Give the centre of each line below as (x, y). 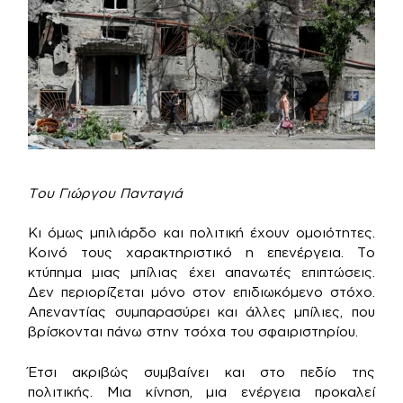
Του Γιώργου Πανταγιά (106, 193)
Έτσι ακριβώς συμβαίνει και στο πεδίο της (201, 372)
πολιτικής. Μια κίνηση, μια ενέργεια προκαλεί (201, 391)
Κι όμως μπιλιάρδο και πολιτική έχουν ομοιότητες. (201, 233)
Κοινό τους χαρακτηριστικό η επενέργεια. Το (201, 253)
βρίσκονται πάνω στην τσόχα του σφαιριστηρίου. (193, 332)
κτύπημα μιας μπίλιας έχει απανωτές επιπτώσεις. (201, 273)
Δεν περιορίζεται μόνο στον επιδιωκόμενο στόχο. (201, 292)
